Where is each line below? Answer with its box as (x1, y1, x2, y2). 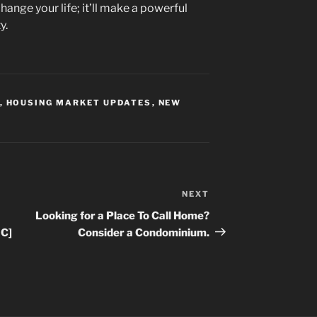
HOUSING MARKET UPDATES (6, 97, 152, 108)
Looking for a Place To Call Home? (35, 209, 210, 222)
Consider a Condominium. (78, 226, 210, 239)
